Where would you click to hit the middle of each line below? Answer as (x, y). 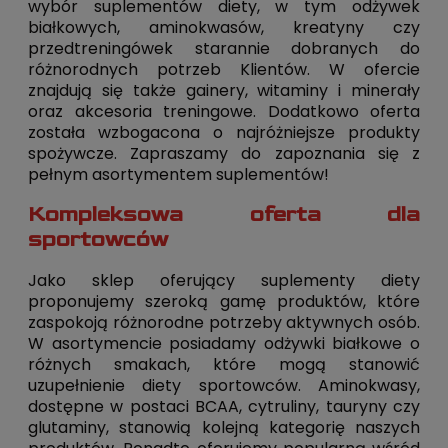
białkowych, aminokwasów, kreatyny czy (224, 27)
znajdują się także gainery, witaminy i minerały (224, 90)
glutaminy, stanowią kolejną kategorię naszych (224, 427)
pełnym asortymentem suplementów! (180, 174)
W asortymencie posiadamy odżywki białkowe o (224, 343)
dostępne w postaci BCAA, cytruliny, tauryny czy (224, 406)
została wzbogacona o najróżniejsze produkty (224, 132)
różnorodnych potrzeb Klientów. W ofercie (224, 69)
